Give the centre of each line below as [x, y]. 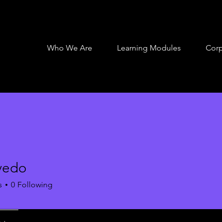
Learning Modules [149, 48]
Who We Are [70, 48]
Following [35, 185]
